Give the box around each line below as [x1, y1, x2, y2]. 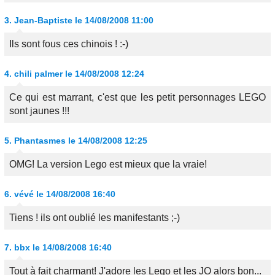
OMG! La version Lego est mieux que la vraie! [9, 159, 207, 169]
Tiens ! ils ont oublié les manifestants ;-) [9, 212, 180, 223]
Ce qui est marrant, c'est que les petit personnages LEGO [9, 92, 266, 103]
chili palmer [14, 69, 63, 79]
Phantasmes [14, 136, 66, 145]
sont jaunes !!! [9, 106, 69, 116]
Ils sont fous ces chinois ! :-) [9, 39, 128, 49]
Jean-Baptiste [14, 15, 72, 25]
